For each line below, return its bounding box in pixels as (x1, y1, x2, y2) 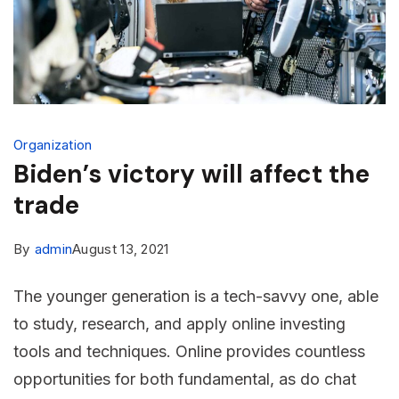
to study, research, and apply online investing (13, 314, 346, 334)
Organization (13, 136, 93, 154)
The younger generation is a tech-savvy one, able (13, 287, 379, 306)
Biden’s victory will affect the (13, 158, 370, 191)
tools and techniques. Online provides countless (13, 342, 365, 362)
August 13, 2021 (72, 240, 169, 258)
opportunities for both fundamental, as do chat (13, 370, 356, 389)
